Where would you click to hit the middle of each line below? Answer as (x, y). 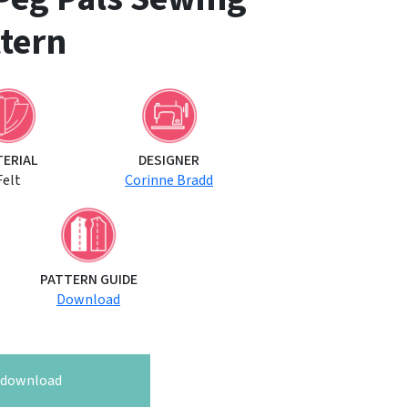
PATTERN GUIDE (88, 280)
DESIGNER (169, 161)
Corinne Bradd (169, 181)
